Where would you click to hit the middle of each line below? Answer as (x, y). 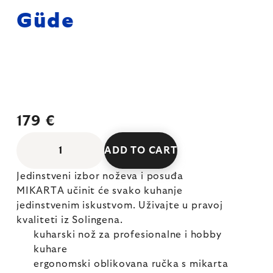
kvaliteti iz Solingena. (70, 220)
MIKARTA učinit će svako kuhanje (100, 191)
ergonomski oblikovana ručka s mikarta (131, 264)
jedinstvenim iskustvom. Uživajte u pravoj (120, 205)
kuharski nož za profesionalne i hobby (128, 235)
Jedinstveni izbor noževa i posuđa (100, 176)
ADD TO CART (141, 151)
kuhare (51, 249)
